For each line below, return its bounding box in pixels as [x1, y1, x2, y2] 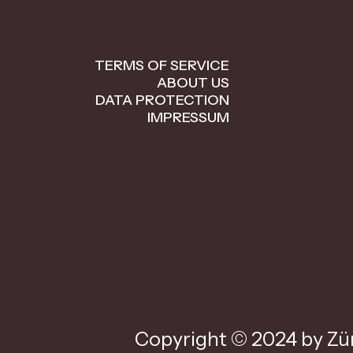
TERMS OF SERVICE [95, 57, 229, 74]
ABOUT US [157, 74, 229, 91]
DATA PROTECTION [95, 91, 229, 109]
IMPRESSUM [147, 109, 229, 126]
